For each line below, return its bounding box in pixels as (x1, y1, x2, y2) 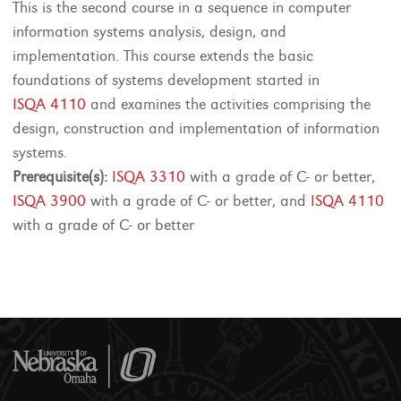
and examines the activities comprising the (86, 95, 371, 114)
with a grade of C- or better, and (86, 192, 311, 210)
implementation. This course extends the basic (13, 47, 314, 65)
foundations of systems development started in (13, 71, 320, 90)
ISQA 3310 (112, 167, 186, 186)
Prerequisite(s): (13, 167, 108, 186)
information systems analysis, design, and (13, 22, 287, 41)
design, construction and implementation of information (13, 119, 380, 138)
